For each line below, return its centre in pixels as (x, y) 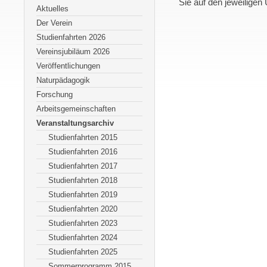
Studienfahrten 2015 (83, 137)
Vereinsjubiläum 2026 (73, 52)
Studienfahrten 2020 (83, 209)
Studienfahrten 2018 (83, 180)
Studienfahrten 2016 (83, 152)
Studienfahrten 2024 (83, 237)
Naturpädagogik (63, 80)
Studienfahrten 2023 (83, 223)
